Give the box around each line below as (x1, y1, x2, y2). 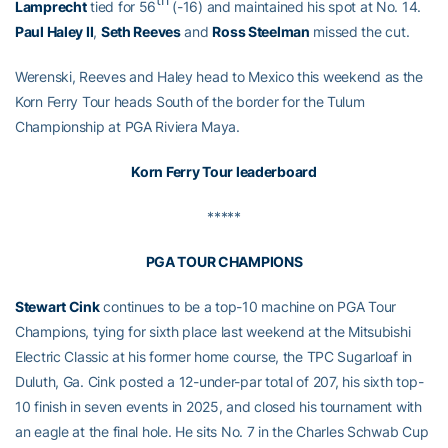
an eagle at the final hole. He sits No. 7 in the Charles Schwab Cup (15, 422, 429, 440)
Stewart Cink (15, 297, 100, 315)
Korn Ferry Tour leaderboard (131, 162, 317, 180)
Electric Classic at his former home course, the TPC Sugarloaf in (15, 347, 413, 365)
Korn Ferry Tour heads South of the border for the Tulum (15, 92, 365, 110)
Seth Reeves (100, 22, 181, 40)
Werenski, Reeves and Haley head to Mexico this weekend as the (15, 67, 423, 85)
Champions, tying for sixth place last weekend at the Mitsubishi (15, 322, 411, 340)
